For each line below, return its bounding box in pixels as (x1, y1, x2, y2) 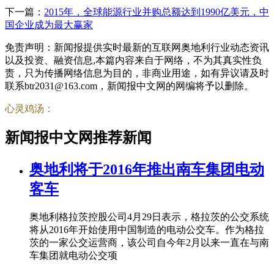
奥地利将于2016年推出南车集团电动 (29, 161, 264, 177)
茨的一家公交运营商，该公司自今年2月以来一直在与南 (29, 237, 269, 248)
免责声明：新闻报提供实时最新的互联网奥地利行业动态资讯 (5, 42, 269, 53)
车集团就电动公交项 (29, 250, 117, 261)
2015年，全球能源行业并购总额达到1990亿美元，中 (44, 6, 269, 17)
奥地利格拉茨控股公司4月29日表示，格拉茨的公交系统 (29, 211, 269, 222)
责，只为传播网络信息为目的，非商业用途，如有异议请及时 (5, 67, 269, 78)
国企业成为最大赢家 (5, 19, 93, 30)
